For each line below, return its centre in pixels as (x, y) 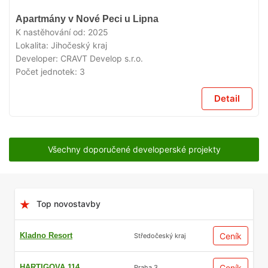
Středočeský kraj (160, 235)
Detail (227, 98)
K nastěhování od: (52, 32)
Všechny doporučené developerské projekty (134, 149)
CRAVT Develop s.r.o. (102, 58)
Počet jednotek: (48, 71)
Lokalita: (33, 45)
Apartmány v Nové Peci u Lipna (87, 19)
